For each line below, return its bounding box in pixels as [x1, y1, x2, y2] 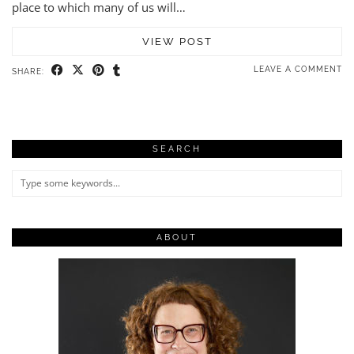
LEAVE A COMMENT [254, 64, 342, 73]
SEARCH [153, 143, 201, 154]
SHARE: [12, 66, 47, 76]
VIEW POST [141, 35, 213, 47]
